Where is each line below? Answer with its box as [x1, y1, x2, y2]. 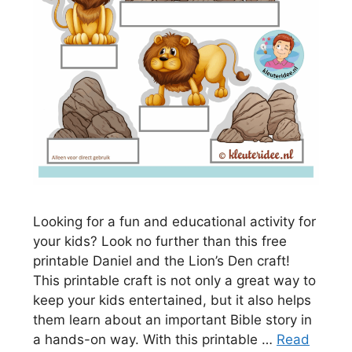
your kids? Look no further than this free [33, 233, 287, 249]
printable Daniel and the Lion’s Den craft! [33, 252, 290, 269]
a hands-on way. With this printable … [33, 331, 277, 347]
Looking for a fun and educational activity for [33, 213, 316, 229]
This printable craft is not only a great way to [33, 272, 316, 288]
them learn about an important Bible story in [33, 311, 312, 328]
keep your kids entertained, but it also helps [33, 291, 311, 308]
